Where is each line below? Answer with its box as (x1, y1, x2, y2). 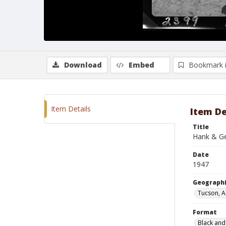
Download (64, 60, 102, 70)
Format (193, 208, 217, 216)
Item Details (51, 104, 91, 114)
